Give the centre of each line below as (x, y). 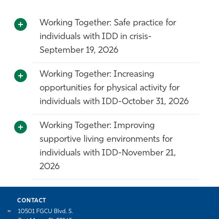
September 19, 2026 (79, 51)
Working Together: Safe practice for (108, 23)
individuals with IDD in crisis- (96, 37)
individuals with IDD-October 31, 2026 (114, 102)
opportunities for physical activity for (109, 88)
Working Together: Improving (97, 126)
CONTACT (32, 201)
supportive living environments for (106, 140)
